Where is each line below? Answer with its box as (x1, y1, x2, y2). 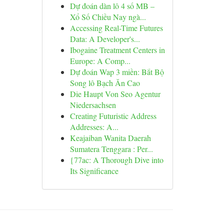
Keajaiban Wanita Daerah (69, 132, 151, 143)
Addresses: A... (69, 121, 118, 132)
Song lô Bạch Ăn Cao (69, 77, 140, 88)
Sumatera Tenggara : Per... (69, 143, 153, 154)
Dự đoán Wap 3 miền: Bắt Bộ (69, 66, 164, 77)
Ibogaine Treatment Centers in (69, 44, 165, 55)
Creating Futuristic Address (69, 110, 156, 121)
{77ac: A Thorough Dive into (69, 154, 163, 165)
